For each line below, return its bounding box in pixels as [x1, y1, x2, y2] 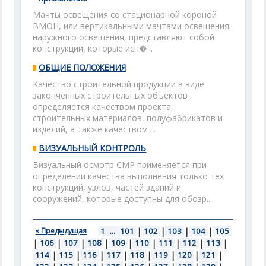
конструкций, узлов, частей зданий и [33, 182, 182, 193]
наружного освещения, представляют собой [33, 31, 215, 43]
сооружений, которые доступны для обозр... [33, 193, 213, 204]
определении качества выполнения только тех [33, 170, 224, 182]
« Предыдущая [35, 226, 87, 236]
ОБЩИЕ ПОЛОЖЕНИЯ [39, 62, 126, 73]
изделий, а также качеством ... [33, 123, 156, 135]
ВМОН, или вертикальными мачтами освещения [33, 20, 230, 31]
